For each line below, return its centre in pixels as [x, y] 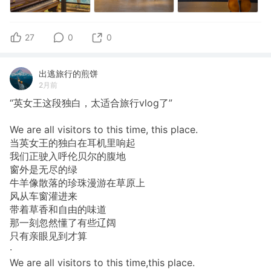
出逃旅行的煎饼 [68, 73]
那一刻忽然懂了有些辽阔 [63, 223]
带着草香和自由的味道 [58, 210]
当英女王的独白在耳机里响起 [73, 143]
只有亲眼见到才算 [48, 236]
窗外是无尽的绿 [44, 170]
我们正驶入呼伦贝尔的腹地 [68, 156]
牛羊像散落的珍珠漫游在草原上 [77, 183]
